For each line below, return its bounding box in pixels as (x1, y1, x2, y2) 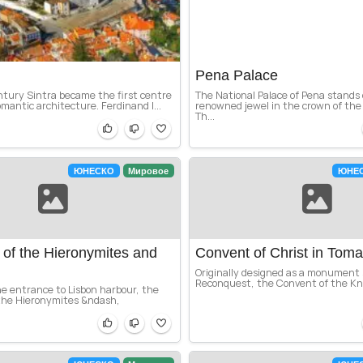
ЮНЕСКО (73, 165, 114, 176)
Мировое (128, 165, 169, 176)
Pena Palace (195, 67, 279, 84)
